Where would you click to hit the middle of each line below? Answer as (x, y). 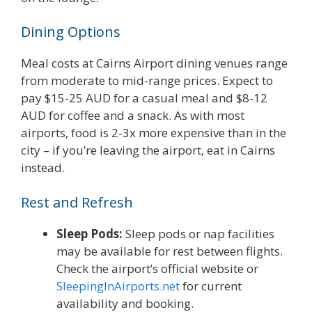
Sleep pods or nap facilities (198, 233)
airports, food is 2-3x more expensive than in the (154, 133)
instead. (43, 168)
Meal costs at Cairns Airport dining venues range (154, 63)
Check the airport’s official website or (157, 268)
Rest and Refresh (77, 202)
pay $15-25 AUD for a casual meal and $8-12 (144, 98)
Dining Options (71, 32)
